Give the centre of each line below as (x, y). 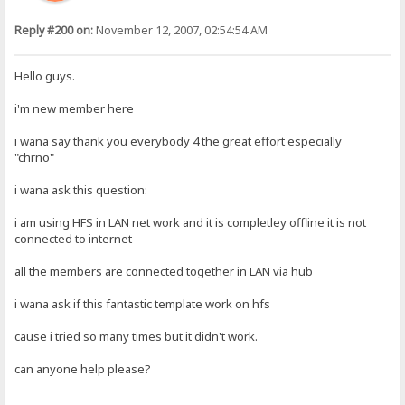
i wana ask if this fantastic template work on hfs (143, 304)
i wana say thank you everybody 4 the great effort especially (179, 141)
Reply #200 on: (54, 31)
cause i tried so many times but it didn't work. (137, 337)
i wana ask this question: (81, 190)
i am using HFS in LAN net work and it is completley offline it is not (191, 223)
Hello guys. (45, 76)
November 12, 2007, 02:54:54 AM (181, 31)
